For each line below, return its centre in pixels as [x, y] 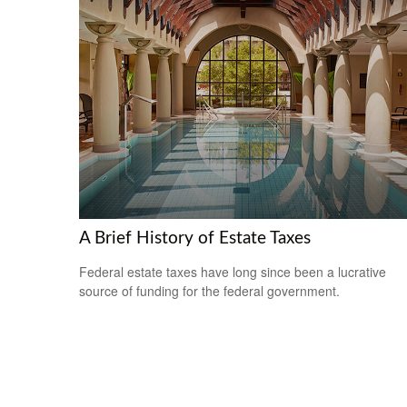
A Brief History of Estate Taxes [195, 239]
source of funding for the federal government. [209, 291]
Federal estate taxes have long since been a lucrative [233, 272]
